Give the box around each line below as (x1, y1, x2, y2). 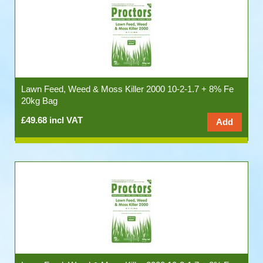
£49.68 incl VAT (21, 115, 83, 125)
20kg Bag (21, 96, 58, 106)
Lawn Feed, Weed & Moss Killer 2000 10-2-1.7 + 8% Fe (21, 84, 234, 94)
